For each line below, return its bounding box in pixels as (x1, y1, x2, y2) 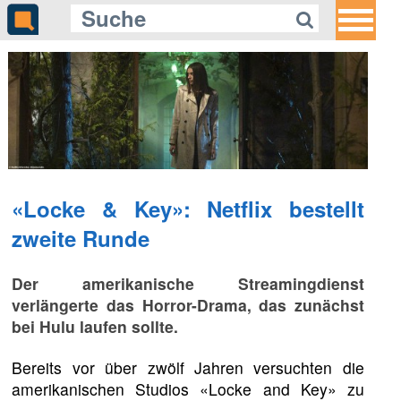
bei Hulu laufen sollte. (12, 314, 179, 337)
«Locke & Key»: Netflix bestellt (12, 192, 364, 224)
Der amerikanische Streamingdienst (12, 271, 364, 294)
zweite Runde (12, 222, 150, 253)
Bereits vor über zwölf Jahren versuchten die (12, 355, 364, 379)
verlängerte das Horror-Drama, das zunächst (12, 293, 364, 316)
